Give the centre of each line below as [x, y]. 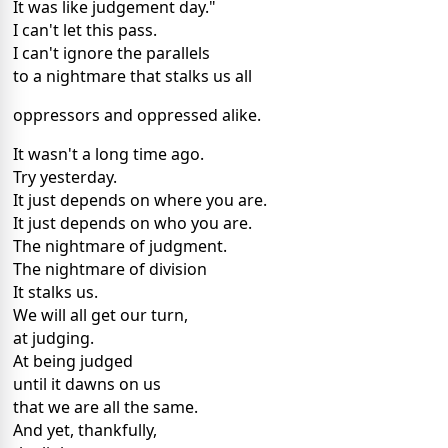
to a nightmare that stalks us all [132, 76]
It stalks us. [55, 292]
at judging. [53, 338]
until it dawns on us [87, 384]
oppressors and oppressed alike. [137, 115]
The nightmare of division [110, 269]
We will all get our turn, [100, 315]
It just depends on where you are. [140, 200]
